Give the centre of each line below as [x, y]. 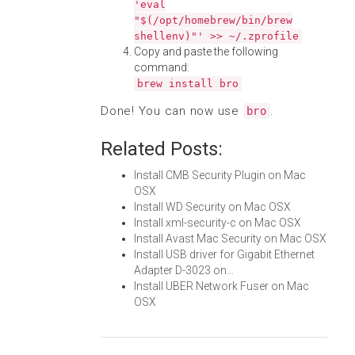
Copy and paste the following [206, 52]
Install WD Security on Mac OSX [212, 207]
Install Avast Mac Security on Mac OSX [230, 239]
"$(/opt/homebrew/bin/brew [213, 20]
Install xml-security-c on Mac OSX [218, 223]
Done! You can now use [172, 111]
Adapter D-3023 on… [184, 270]
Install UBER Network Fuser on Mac [221, 286]
